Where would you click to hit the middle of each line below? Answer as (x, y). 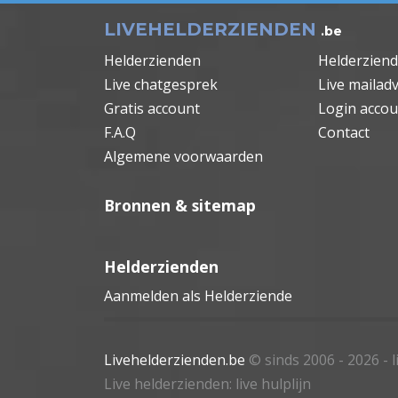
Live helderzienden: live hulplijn (207, 384)
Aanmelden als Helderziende (198, 296)
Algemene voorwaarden (183, 157)
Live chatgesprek (161, 85)
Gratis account (152, 109)
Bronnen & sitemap (180, 206)
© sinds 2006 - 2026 (314, 360)
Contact (343, 133)
